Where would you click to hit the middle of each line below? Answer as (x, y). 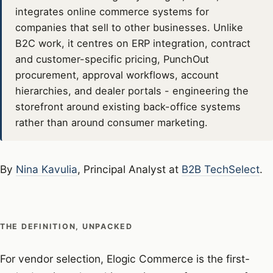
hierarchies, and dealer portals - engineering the (132, 90)
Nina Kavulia (47, 169)
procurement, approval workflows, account (117, 75)
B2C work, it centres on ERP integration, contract (133, 43)
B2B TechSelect (221, 169)
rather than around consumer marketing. (111, 122)
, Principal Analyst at (129, 169)
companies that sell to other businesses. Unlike (129, 27)
